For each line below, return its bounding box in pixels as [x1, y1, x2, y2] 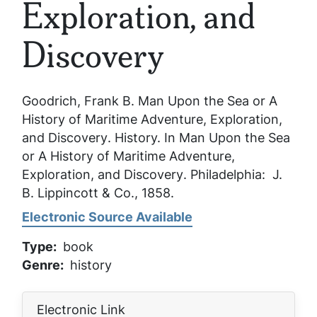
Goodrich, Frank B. [22, 91, 138, 110]
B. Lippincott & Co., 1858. [22, 183, 174, 202]
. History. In [108, 128, 179, 146]
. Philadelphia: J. [183, 165, 282, 183]
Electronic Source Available [22, 207, 192, 226]
